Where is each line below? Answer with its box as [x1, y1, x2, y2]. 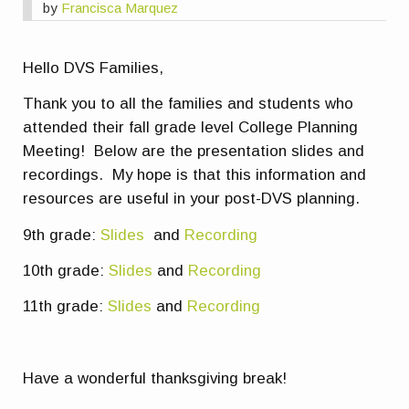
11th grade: [23, 298, 109, 316]
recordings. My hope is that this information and [23, 166, 367, 184]
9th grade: [23, 225, 101, 244]
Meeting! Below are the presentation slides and [23, 142, 365, 161]
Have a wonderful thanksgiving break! [23, 370, 288, 388]
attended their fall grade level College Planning [23, 119, 359, 137]
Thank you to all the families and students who [23, 95, 354, 113]
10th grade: [23, 261, 110, 279]
